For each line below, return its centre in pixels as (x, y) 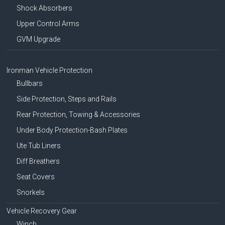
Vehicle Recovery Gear (42, 211)
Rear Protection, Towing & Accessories (79, 115)
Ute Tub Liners (39, 146)
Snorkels (31, 193)
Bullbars (30, 84)
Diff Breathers (38, 161)
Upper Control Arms (48, 24)
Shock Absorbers (45, 8)
